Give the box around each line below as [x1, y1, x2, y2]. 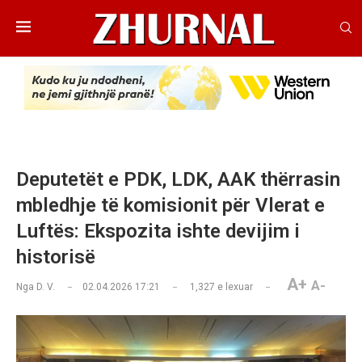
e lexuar [215, 281, 253, 293]
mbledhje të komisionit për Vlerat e [16, 194, 325, 217]
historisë [16, 246, 95, 269]
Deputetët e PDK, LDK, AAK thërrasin [16, 168, 340, 192]
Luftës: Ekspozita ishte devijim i [16, 220, 300, 243]
